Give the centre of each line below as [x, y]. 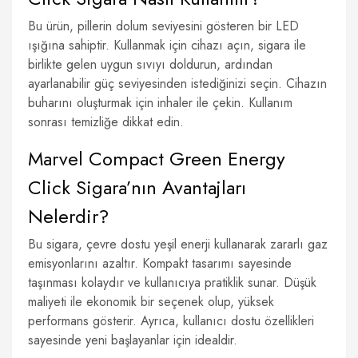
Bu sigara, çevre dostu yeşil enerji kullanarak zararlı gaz [178, 244]
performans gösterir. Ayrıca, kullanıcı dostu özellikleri [171, 321]
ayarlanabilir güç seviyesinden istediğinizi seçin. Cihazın [177, 84]
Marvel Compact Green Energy [157, 159]
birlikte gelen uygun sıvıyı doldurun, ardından [150, 64]
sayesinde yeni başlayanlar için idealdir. [133, 340]
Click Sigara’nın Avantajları [137, 187]
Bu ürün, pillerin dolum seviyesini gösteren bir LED [163, 26]
